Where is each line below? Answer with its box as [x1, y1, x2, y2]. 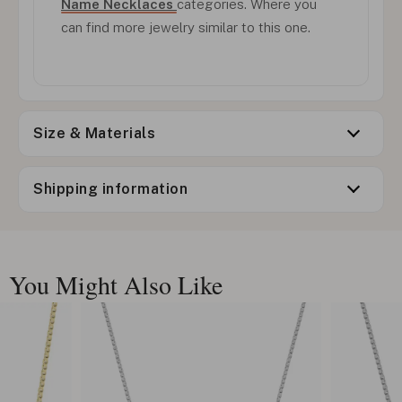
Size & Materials [33, 124, 155, 142]
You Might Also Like [9, 267, 223, 301]
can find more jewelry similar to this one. [61, 19, 310, 35]
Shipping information [33, 179, 188, 197]
